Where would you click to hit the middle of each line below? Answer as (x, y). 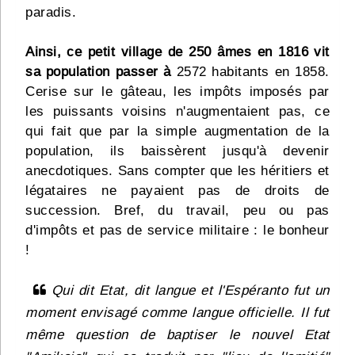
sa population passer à (98, 72)
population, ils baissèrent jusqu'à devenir (177, 151)
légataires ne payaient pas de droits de (177, 191)
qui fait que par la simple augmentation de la (177, 132)
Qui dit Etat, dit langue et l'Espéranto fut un (188, 291)
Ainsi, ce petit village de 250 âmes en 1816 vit (177, 52)
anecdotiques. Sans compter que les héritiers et (177, 171)
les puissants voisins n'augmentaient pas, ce (177, 112)
